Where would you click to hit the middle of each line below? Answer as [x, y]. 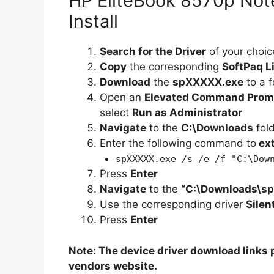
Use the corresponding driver [173, 205]
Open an [122, 98]
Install [93, 21]
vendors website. [113, 266]
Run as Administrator [187, 113]
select [116, 113]
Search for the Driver [153, 52]
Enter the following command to [178, 143]
